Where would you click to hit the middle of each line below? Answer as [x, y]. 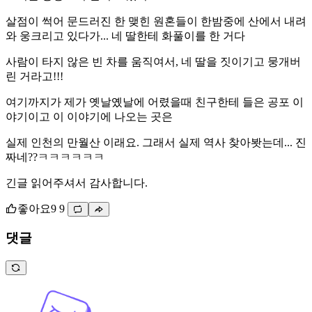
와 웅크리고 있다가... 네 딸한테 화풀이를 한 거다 [125, 36]
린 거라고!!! [34, 76]
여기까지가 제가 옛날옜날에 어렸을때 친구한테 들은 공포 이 [155, 102]
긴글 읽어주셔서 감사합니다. [77, 182]
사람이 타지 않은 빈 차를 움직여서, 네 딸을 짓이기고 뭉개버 [153, 61]
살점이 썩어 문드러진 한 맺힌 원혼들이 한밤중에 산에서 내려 [156, 21]
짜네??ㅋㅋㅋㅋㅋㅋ [55, 157]
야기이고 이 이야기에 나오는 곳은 [89, 116]
